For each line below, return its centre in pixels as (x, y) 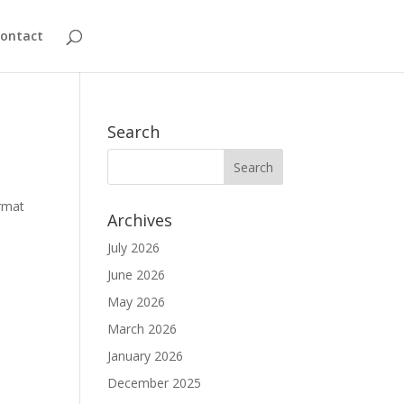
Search (134, 132)
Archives (140, 220)
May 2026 (137, 302)
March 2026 (142, 329)
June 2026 (137, 275)
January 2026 (146, 356)
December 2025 (155, 383)
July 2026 (134, 248)
